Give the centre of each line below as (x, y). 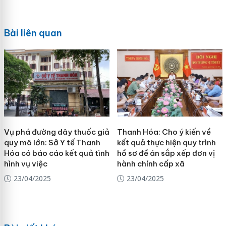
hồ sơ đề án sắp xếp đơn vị (166, 153)
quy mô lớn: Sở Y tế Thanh (52, 143)
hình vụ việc (25, 164)
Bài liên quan (33, 33)
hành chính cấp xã (151, 164)
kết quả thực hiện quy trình (166, 143)
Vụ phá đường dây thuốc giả (56, 132)
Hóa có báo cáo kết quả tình (56, 153)
